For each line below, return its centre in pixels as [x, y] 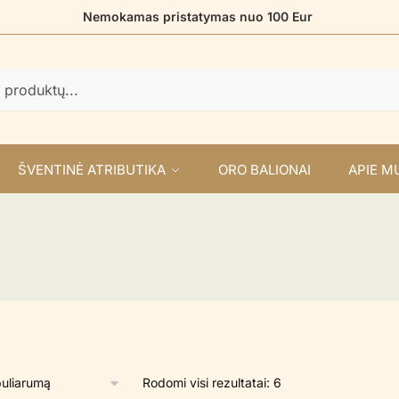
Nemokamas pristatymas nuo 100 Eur [199, 16]
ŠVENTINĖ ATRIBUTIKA [91, 170]
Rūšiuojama [313, 381]
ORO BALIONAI [264, 170]
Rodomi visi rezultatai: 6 [212, 382]
